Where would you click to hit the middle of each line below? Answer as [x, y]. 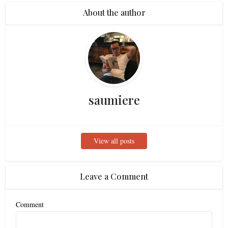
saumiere [114, 100]
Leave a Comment [114, 176]
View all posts [114, 141]
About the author [114, 12]
